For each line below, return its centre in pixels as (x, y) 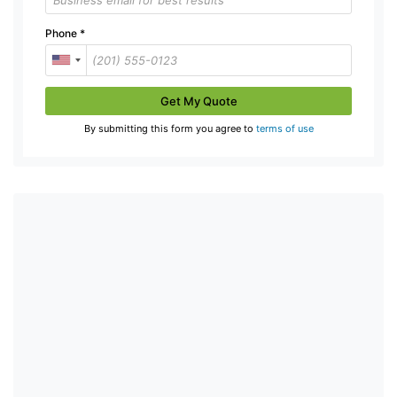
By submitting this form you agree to (170, 128)
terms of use (284, 128)
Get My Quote (198, 101)
